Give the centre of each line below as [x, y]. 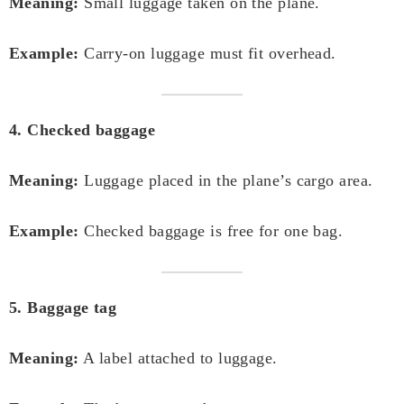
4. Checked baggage [83, 130]
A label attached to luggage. [178, 358]
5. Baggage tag [63, 308]
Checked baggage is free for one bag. [211, 231]
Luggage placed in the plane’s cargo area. [226, 181]
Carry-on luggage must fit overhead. [207, 54]
